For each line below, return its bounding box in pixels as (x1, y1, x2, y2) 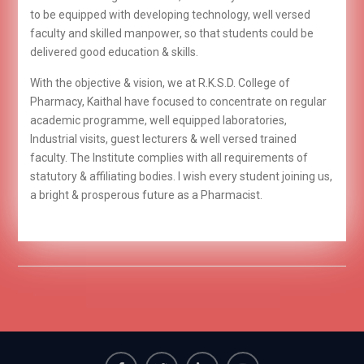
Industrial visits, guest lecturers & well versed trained (29, 132, 297, 145)
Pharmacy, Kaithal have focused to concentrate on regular (29, 94, 327, 108)
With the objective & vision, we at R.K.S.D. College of (29, 76, 290, 89)
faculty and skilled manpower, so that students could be (29, 26, 314, 40)
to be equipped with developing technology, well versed (29, 7, 310, 21)
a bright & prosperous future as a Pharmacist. (29, 188, 262, 201)
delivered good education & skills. (29, 45, 198, 58)
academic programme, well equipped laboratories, (29, 113, 287, 127)
